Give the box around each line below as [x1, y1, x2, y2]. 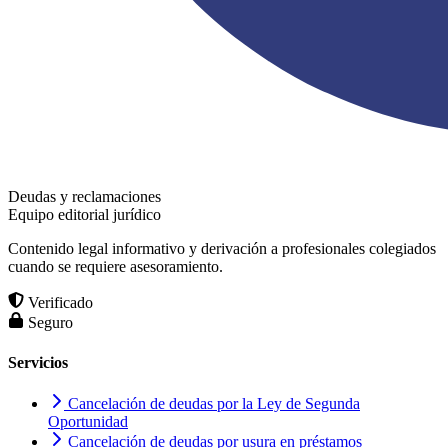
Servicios [8, 353, 68, 371]
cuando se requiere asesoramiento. [8, 258, 223, 276]
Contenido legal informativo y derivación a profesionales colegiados [8, 240, 436, 258]
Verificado [24, 294, 93, 312]
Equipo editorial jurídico [8, 206, 161, 224]
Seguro [24, 314, 73, 332]
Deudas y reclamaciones [8, 188, 161, 206]
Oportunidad [48, 412, 128, 430]
